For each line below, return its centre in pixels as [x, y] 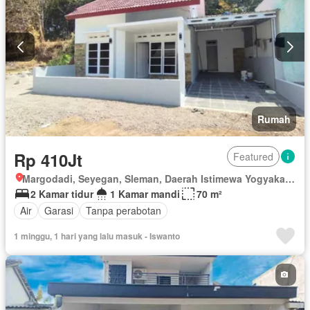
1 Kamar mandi [145, 193]
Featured [253, 156]
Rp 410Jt [48, 159]
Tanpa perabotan [124, 211]
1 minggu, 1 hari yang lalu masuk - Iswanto [97, 236]
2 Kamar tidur [62, 193]
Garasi [59, 211]
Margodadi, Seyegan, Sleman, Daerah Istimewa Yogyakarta [290, 178]
